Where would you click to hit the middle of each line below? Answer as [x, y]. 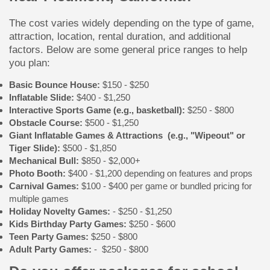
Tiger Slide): [35, 148]
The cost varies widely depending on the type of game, [132, 23]
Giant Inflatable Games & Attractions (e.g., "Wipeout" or [127, 135]
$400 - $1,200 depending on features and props [159, 173]
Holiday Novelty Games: [61, 211]
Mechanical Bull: [44, 160]
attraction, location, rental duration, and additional [120, 36]
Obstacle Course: [46, 122]
